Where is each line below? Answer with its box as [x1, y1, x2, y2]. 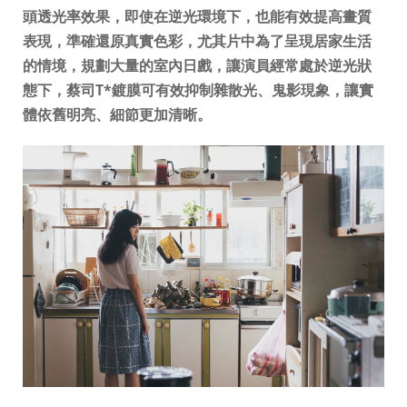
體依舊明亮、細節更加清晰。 [22, 104, 212, 124]
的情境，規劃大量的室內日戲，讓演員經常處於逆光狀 [22, 55, 372, 75]
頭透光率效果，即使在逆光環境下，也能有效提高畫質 [22, 5, 372, 26]
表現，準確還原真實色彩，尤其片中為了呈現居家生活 [22, 30, 372, 51]
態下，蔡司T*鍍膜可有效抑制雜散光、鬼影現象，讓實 [22, 79, 373, 100]
